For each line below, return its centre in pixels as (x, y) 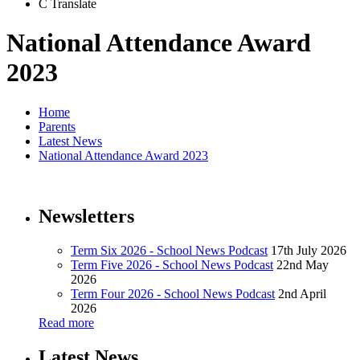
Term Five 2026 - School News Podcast (172, 265)
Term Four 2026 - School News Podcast (173, 294)
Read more (66, 323)
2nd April (302, 294)
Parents (57, 126)
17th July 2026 (309, 251)
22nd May (303, 265)
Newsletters (86, 217)
